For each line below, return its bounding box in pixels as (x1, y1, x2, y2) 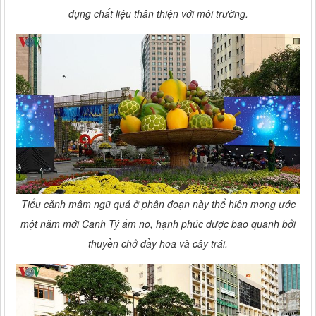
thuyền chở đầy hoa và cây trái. (88, 236, 228, 250)
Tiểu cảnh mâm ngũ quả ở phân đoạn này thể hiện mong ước (20, 196, 296, 211)
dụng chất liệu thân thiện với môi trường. (68, 6, 248, 20)
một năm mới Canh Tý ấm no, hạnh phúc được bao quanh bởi (20, 216, 296, 231)
